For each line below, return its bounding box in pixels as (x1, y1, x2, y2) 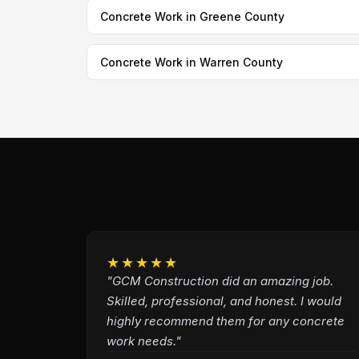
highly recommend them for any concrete (106, 313, 345, 329)
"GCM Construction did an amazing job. (106, 273, 333, 288)
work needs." (106, 333, 181, 349)
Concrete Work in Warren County (99, 55, 283, 69)
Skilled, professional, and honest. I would (106, 293, 341, 309)
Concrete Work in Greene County (99, 10, 284, 23)
